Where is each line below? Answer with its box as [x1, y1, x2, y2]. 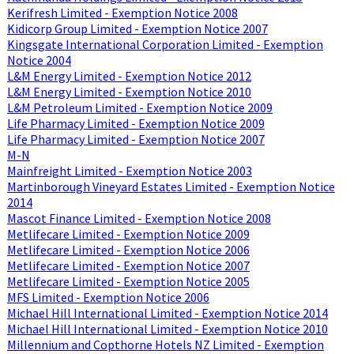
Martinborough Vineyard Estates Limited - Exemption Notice [6, 178, 335, 194]
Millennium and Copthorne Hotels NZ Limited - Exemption [6, 336, 324, 352]
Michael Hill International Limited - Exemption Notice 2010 [6, 320, 328, 337]
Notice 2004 [6, 51, 71, 68]
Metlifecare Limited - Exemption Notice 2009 [6, 225, 250, 242]
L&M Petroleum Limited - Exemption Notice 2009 [6, 99, 273, 115]
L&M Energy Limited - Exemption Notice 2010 [6, 83, 251, 100]
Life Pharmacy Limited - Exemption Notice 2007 [6, 130, 265, 147]
